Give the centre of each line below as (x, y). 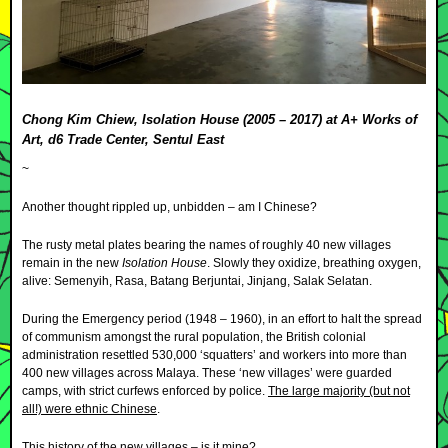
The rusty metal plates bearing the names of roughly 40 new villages (206, 244)
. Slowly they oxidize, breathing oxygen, (314, 262)
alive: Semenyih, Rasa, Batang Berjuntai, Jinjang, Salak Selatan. (197, 280)
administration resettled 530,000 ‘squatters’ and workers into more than (214, 354)
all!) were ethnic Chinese (89, 408)
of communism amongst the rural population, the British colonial (194, 336)
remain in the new (72, 262)
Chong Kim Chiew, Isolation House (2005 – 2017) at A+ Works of (219, 119)
